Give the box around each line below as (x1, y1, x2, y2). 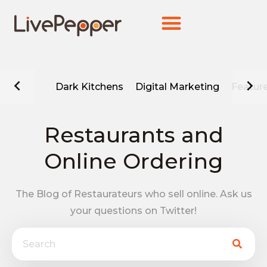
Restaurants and (44, 121, 223, 148)
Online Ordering (44, 147, 223, 174)
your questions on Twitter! (70, 204, 197, 216)
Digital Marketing (135, 80, 219, 92)
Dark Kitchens (55, 80, 123, 92)
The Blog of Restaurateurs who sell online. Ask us (15, 188, 252, 200)
